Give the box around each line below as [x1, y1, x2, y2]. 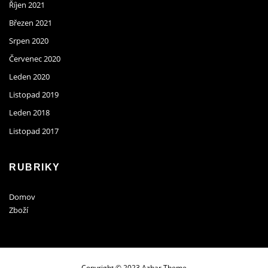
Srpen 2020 [9, 35, 48, 46]
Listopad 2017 [9, 125, 59, 136]
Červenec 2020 [9, 53, 60, 65]
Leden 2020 [9, 71, 50, 83]
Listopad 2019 [9, 89, 59, 100]
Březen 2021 [9, 17, 52, 28]
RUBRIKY [9, 162, 60, 173]
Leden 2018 [9, 107, 50, 118]
